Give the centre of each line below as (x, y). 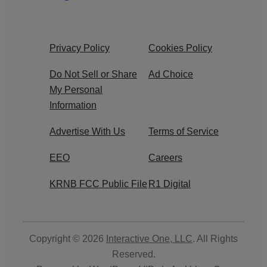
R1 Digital (170, 184)
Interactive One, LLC (149, 238)
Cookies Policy (180, 48)
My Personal (76, 89)
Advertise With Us (87, 131)
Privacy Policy (80, 48)
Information (73, 105)
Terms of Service (184, 131)
